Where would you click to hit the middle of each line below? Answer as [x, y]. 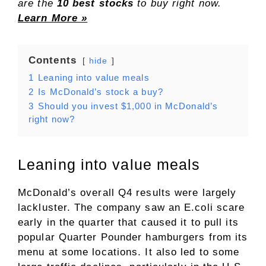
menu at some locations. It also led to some [129, 252]
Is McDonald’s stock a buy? [101, 92]
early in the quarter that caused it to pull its [128, 223]
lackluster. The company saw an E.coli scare [132, 208]
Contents [53, 61]
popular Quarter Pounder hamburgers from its [133, 237]
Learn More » [53, 18]
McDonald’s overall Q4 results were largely [127, 193]
